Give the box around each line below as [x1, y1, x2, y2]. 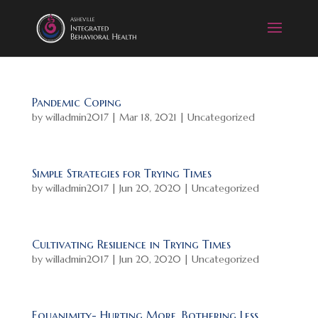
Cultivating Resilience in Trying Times [31, 237, 231, 251]
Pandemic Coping [31, 95, 121, 109]
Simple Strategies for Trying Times [31, 166, 212, 180]
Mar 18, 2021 [119, 111, 177, 124]
